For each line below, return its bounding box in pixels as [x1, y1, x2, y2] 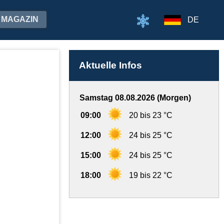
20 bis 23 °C [129, 111, 172, 119]
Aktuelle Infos [79, 60, 142, 70]
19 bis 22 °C [129, 171, 172, 179]
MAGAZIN [1, 15, 38, 23]
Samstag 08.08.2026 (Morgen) [79, 93, 191, 102]
